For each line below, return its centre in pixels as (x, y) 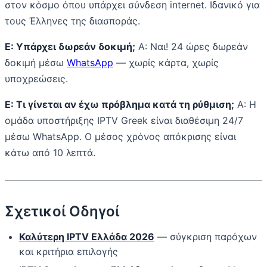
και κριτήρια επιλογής (69, 252)
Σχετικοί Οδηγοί (62, 212)
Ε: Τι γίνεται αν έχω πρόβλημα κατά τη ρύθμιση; (119, 105)
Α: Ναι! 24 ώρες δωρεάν (192, 47)
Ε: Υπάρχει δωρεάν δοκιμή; (70, 47)
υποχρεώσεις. (36, 79)
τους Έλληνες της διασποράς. (72, 21)
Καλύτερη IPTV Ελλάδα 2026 (87, 237)
